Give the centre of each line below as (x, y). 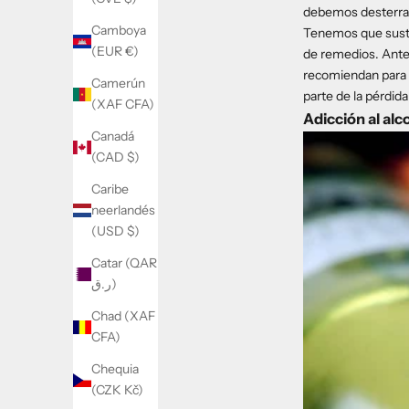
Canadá (113, 136)
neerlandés (123, 210)
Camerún (118, 84)
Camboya (119, 31)
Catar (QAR (124, 263)
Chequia (115, 369)
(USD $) (115, 231)
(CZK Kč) (117, 390)
